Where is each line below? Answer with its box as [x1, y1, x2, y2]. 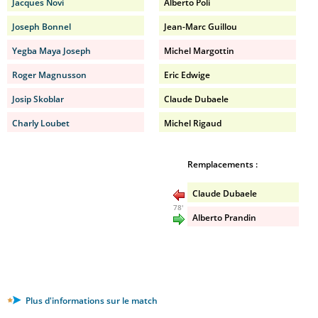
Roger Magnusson [12, 69, 87, 81]
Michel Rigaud [164, 117, 221, 129]
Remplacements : [187, 158, 258, 170]
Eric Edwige [164, 69, 210, 81]
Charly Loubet [12, 117, 70, 129]
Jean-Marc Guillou [164, 21, 237, 33]
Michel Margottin [164, 45, 234, 57]
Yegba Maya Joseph [12, 45, 91, 57]
